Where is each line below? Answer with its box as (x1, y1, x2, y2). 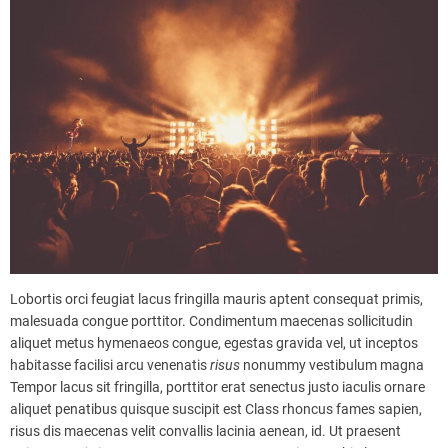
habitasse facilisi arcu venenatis (10, 357, 210, 374)
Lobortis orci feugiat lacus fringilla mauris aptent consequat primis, (10, 291, 423, 308)
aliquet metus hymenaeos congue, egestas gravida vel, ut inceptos (10, 335, 418, 352)
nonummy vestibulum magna (240, 357, 424, 374)
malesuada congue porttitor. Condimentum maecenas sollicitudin (10, 313, 413, 330)
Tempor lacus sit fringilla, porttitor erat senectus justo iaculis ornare (10, 379, 425, 396)
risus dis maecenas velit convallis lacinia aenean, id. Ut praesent (10, 423, 401, 440)
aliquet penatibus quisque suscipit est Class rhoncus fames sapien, (10, 401, 422, 418)
